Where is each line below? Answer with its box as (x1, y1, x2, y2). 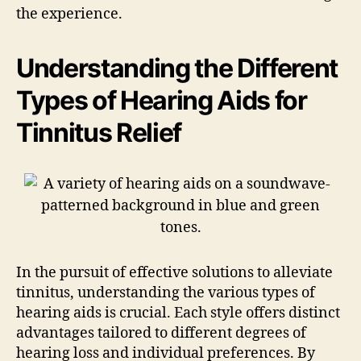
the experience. (16, 4, 122, 23)
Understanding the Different (16, 52, 338, 84)
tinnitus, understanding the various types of (16, 283, 315, 302)
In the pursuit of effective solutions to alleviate (16, 263, 333, 282)
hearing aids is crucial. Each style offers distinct (16, 303, 340, 322)
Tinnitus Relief (16, 116, 182, 148)
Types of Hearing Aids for (16, 84, 307, 116)
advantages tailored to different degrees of (16, 323, 306, 342)
